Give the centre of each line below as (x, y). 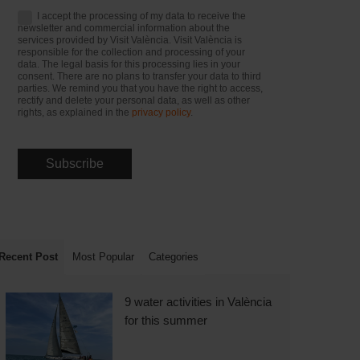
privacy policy (162, 112)
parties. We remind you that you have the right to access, (141, 88)
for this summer (166, 320)
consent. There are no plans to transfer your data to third (140, 76)
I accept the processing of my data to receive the (141, 16)
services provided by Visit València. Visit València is (130, 40)
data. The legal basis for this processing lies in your (129, 64)
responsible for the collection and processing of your (132, 52)
